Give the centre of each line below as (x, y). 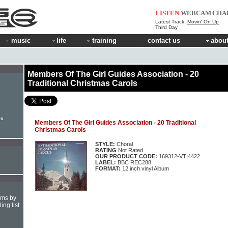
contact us (164, 40)
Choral (124, 144)
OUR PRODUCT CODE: (127, 156)
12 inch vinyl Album (145, 168)
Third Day (166, 27)
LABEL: (106, 162)
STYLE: (105, 144)
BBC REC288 (134, 162)
